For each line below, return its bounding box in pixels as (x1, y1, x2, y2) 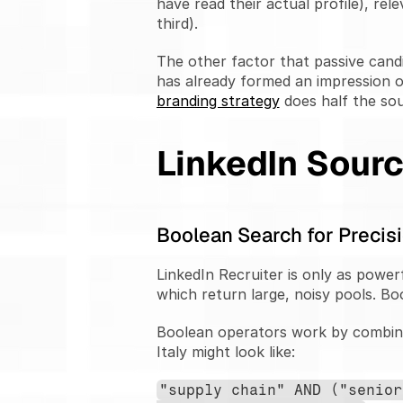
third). (156, 14, 198, 32)
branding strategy (156, 92, 280, 110)
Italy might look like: (156, 343, 295, 361)
